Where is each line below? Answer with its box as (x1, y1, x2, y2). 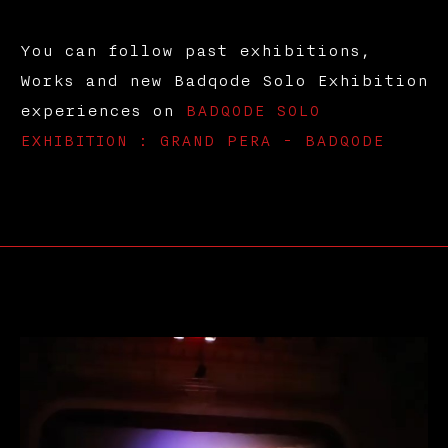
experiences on (19, 102, 185, 121)
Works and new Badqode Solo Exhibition (19, 72, 428, 91)
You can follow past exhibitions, (19, 42, 371, 61)
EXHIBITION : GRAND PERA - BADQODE (19, 132, 384, 151)
